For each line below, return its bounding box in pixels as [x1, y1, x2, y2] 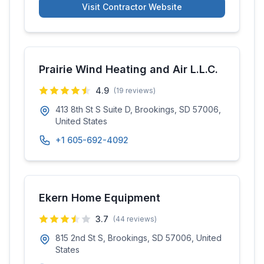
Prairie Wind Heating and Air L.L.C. [39, 63, 218, 75]
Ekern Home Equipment [39, 192, 160, 204]
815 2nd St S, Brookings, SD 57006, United [55, 233, 222, 243]
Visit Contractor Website [82, 2, 182, 12]
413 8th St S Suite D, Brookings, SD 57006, [55, 104, 221, 114]
